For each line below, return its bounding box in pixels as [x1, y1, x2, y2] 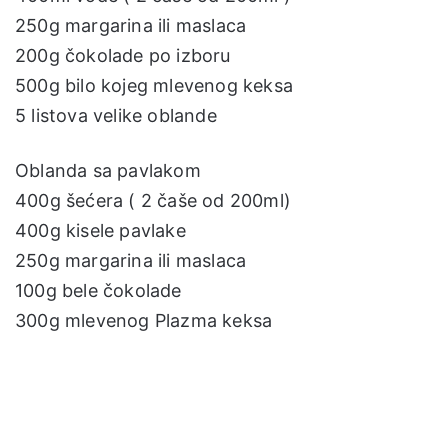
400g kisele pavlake [15, 219, 186, 241]
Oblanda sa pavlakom [15, 159, 201, 181]
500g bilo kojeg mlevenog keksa [15, 74, 293, 96]
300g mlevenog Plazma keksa [15, 309, 273, 331]
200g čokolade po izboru [15, 44, 231, 66]
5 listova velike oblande [15, 104, 217, 126]
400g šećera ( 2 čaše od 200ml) [15, 189, 291, 211]
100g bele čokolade [15, 279, 182, 301]
